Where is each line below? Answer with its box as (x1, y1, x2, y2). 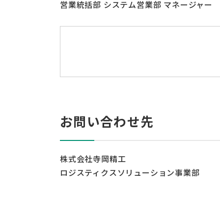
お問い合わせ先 (60, 112, 154, 131)
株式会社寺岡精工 (60, 153, 126, 165)
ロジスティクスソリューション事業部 (60, 166, 200, 179)
